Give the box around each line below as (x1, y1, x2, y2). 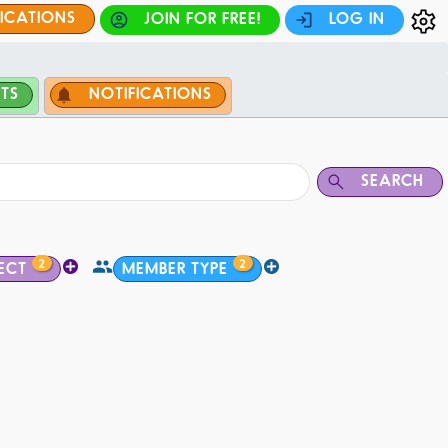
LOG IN (329, 8, 385, 27)
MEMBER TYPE (121, 258, 228, 277)
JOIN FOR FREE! (144, 8, 261, 27)
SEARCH (361, 170, 424, 189)
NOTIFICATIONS (89, 83, 212, 102)
